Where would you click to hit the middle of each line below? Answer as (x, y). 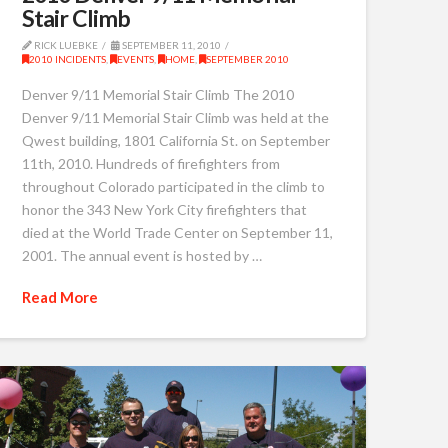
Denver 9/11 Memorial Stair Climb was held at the (175, 118)
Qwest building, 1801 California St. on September (175, 141)
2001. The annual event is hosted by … (141, 256)
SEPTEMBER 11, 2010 (170, 44)
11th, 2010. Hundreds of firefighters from (150, 164)
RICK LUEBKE (64, 44)
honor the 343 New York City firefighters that (164, 210)
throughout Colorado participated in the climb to (173, 187)
